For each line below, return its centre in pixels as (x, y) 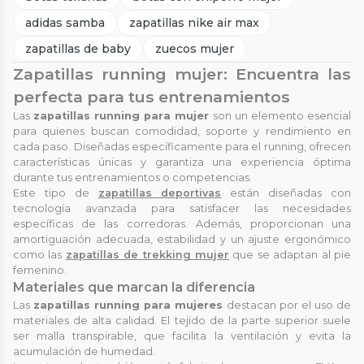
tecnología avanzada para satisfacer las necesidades (182, 209)
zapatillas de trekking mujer (147, 255)
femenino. (40, 271)
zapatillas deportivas (160, 193)
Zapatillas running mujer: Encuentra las (182, 74)
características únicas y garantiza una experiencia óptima (182, 162)
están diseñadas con (286, 193)
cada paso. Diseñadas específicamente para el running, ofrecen (182, 147)
